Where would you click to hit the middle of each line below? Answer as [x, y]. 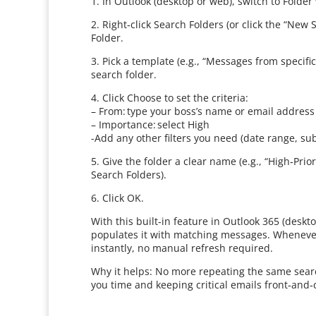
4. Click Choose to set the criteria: [170, 98]
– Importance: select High [151, 124]
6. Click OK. [118, 198]
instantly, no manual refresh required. [182, 248]
